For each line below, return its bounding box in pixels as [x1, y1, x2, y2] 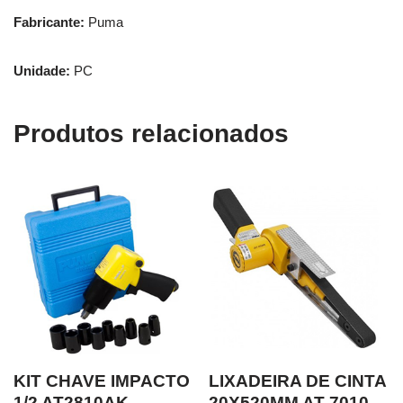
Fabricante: [13, 13, 85, 30]
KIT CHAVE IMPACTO [13, 372, 190, 391]
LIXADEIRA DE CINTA [209, 372, 387, 391]
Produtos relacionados [13, 119, 289, 148]
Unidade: [13, 62, 70, 78]
